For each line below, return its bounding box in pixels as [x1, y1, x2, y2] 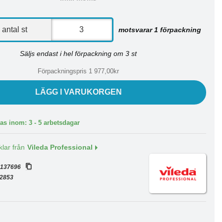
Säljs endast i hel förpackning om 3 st [20, 50, 137, 57]
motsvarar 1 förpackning [118, 25, 202, 34]
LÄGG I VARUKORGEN [35, 88, 122, 96]
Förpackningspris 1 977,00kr [38, 67, 119, 75]
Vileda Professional [27, 144, 93, 151]
